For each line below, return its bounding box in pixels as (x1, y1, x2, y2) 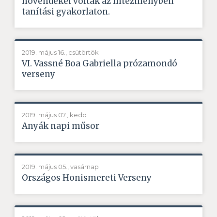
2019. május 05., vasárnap (22, 162, 99, 170)
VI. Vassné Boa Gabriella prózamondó (22, 58, 177, 69)
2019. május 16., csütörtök (22, 48, 99, 56)
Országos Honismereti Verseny (22, 172, 152, 183)
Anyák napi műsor (22, 120, 99, 131)
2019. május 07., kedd (22, 110, 87, 119)
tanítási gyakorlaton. (22, 6, 110, 17)
